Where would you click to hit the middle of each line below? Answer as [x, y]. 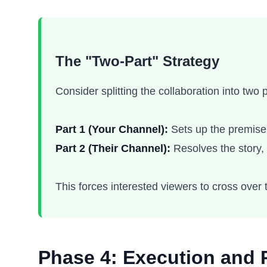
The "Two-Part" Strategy [137, 61]
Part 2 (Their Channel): [113, 148]
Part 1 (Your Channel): [112, 129]
